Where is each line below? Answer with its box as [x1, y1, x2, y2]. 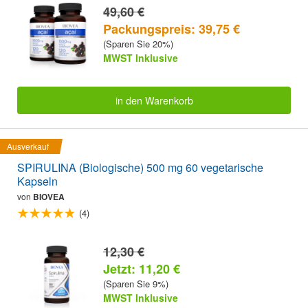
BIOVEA [33, 190, 65, 203]
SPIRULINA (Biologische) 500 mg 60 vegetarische [17, 159, 263, 176]
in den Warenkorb [115, 92, 193, 107]
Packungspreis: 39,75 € [103, 19, 240, 38]
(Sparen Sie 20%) [103, 36, 173, 50]
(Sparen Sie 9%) [103, 277, 168, 291]
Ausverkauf [7, 140, 49, 153]
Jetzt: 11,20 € [103, 260, 180, 278]
